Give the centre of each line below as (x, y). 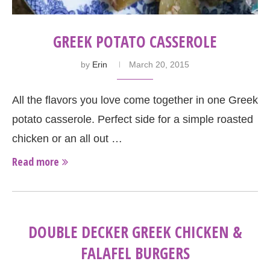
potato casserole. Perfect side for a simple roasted (133, 119)
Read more (36, 161)
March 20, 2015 (159, 64)
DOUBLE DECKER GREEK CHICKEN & (135, 232)
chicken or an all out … (67, 138)
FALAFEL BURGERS (135, 253)
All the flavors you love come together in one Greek (135, 100)
